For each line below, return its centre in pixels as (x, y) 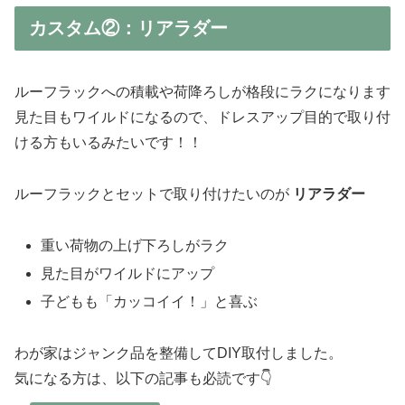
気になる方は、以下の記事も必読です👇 (143, 378)
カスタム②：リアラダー (128, 28)
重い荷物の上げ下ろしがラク (135, 245)
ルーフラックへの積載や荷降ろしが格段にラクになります (202, 91)
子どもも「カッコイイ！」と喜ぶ (150, 301)
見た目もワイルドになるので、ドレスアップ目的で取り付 (202, 117)
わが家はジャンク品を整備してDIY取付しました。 (179, 353)
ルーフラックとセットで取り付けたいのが (154, 193)
